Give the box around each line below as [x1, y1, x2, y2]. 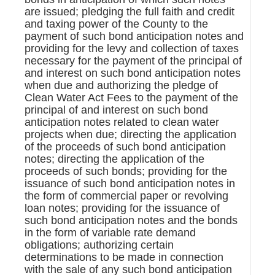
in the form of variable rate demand [25, 226, 196, 239]
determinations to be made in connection [25, 250, 223, 263]
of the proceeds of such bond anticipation [25, 140, 226, 153]
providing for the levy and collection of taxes [25, 42, 239, 55]
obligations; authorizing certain [25, 238, 174, 251]
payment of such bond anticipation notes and [25, 29, 244, 42]
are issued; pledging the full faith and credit [25, 5, 234, 18]
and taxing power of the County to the [25, 17, 208, 30]
